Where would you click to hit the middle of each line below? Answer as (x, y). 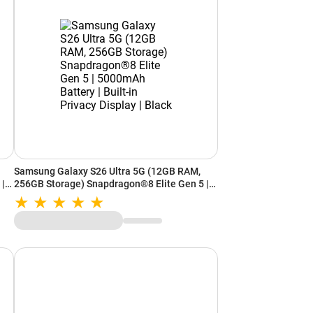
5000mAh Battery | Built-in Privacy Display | (110, 197)
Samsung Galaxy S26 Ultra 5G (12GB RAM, (107, 172)
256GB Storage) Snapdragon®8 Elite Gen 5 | (111, 184)
